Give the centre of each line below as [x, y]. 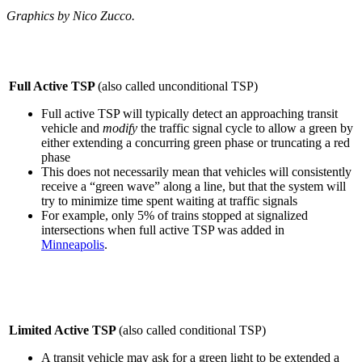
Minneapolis [73, 244]
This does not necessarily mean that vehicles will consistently [196, 171]
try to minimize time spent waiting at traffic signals [171, 200]
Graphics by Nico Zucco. [71, 15]
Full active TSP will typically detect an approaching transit [189, 113]
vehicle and [72, 128]
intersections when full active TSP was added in [163, 229]
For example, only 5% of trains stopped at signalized [175, 215]
